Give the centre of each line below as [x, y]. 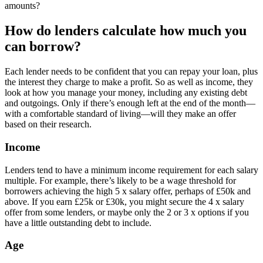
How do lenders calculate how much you [126, 31]
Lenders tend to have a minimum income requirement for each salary [131, 170]
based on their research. [48, 124]
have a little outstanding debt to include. [78, 222]
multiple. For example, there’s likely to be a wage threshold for [120, 180]
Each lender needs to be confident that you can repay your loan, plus [131, 72]
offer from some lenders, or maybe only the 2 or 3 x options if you [127, 212]
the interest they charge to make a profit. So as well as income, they [129, 82]
